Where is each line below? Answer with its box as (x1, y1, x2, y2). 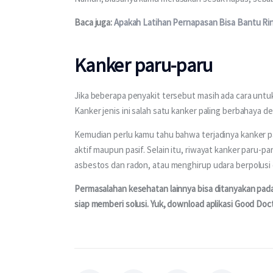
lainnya (169, 183, 196, 195)
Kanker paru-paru (74, 52, 213, 77)
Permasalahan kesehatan (74, 183, 170, 195)
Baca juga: (74, 16, 114, 29)
